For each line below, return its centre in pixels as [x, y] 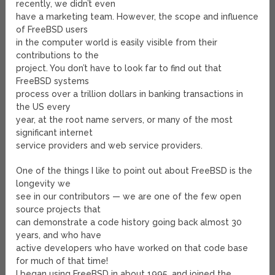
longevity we [44, 184]
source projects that [59, 210]
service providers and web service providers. [110, 146]
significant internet [55, 133]
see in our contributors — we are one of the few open [129, 197]
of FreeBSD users [52, 30]
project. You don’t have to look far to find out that [119, 68]
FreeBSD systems [53, 81]
